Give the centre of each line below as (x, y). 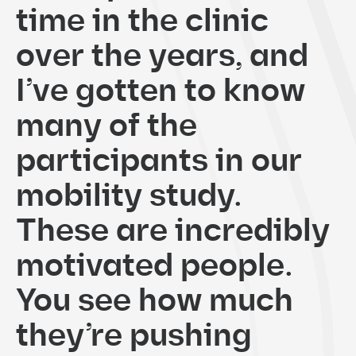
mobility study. (129, 196)
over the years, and (162, 56)
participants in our (159, 161)
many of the (106, 126)
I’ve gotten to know (161, 91)
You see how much (155, 301)
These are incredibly (173, 231)
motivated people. (155, 266)
